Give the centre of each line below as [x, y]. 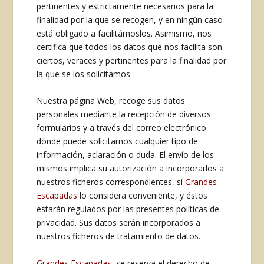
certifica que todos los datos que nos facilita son [130, 47]
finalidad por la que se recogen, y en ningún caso [130, 19]
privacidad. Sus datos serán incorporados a [119, 223]
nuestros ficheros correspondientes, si [111, 182]
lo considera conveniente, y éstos [143, 196]
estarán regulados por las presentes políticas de [128, 209]
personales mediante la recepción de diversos [124, 114]
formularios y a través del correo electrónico [122, 128]
